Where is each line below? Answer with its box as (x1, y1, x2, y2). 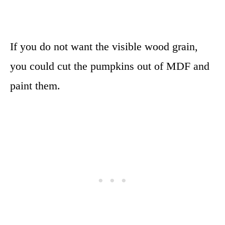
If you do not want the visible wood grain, (10, 40, 198, 53)
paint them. (10, 79, 60, 92)
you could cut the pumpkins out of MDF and (10, 59, 209, 72)
